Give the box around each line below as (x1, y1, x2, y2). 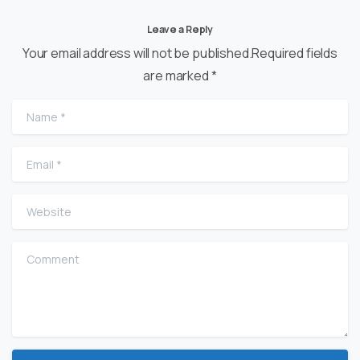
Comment (11, 243, 69, 262)
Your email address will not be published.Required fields (22, 43, 338, 62)
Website (11, 195, 60, 214)
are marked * (143, 66, 217, 84)
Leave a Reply (146, 22, 214, 36)
